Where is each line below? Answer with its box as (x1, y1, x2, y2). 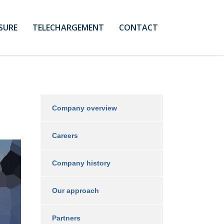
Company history (52, 159, 110, 167)
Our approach (52, 186, 99, 194)
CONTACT (119, 22, 158, 33)
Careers (52, 131, 78, 139)
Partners (52, 214, 80, 222)
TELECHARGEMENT (32, 22, 104, 33)
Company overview (52, 104, 117, 112)
